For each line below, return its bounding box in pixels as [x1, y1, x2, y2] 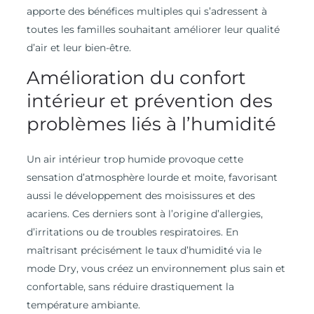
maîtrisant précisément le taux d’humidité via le [26, 244, 261, 257]
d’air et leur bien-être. [26, 41, 131, 55]
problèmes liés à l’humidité [26, 113, 276, 136]
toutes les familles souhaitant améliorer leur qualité [26, 23, 280, 36]
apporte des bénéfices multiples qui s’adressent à [26, 5, 267, 18]
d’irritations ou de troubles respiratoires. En [26, 226, 238, 239]
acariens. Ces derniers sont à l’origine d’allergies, [26, 207, 263, 221]
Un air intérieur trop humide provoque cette [26, 153, 243, 166]
